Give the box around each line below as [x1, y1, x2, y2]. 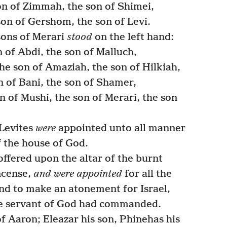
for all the [122, 168, 172, 180]
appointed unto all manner [55, 122, 185, 134]
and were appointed [33, 168, 122, 180]
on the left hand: [92, 31, 174, 43]
